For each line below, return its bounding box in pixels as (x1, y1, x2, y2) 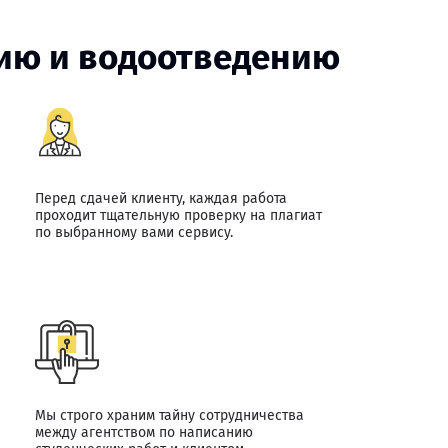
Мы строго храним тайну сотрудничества (34, 407, 304, 424)
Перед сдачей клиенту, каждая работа (34, 190, 287, 207)
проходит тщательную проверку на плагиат (34, 207, 322, 224)
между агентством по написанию (34, 424, 253, 441)
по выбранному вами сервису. (34, 224, 233, 241)
